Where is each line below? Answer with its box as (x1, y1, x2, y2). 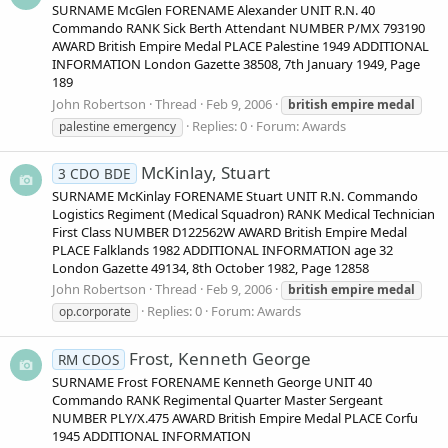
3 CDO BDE (57, 163, 131, 183)
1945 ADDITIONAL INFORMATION (52, 426, 251, 445)
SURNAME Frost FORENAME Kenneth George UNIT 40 (52, 372, 372, 391)
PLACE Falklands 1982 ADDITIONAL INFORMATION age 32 (52, 241, 393, 260)
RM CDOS (57, 349, 119, 369)
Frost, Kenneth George (128, 346, 311, 370)
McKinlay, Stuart (140, 160, 270, 184)
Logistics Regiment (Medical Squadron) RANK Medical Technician (52, 205, 435, 224)
